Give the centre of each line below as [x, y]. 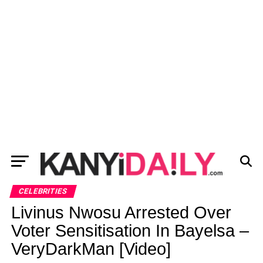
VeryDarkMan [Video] [91, 249]
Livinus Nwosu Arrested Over [121, 213]
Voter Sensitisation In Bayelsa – [130, 231]
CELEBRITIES [43, 191]
